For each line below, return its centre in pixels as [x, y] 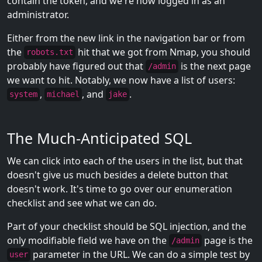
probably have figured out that [76, 66]
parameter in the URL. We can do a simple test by [140, 254]
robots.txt [50, 52]
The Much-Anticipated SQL [99, 138]
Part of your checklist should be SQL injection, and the [127, 226]
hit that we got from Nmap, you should [163, 52]
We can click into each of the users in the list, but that [125, 161]
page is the [227, 240]
